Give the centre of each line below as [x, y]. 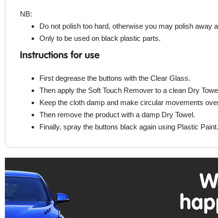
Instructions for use [60, 56]
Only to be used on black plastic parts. [100, 38]
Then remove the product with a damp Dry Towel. [117, 115]
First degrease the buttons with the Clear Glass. [115, 78]
